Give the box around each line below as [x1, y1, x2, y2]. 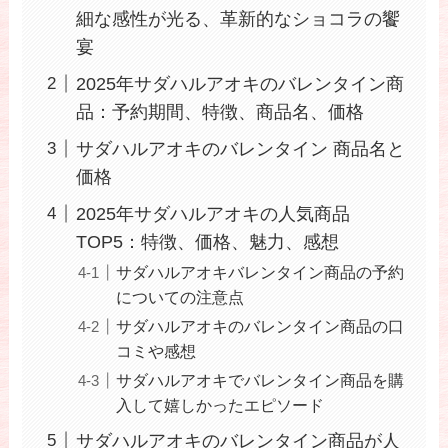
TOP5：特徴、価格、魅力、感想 [76, 231, 340, 252]
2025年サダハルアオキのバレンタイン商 [76, 73, 405, 94]
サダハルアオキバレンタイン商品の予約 [116, 262, 405, 281]
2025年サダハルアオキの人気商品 [76, 203, 351, 224]
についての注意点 [116, 287, 245, 306]
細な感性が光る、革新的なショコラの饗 [76, 8, 401, 29]
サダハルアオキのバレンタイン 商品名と [76, 138, 406, 159]
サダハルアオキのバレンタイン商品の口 [116, 316, 405, 335]
